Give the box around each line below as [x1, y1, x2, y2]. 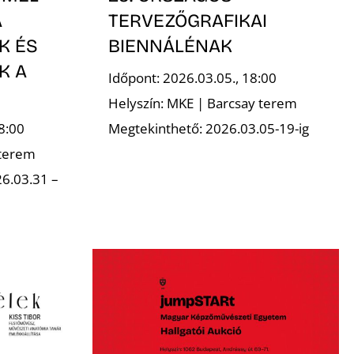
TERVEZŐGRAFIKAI [107, 9, 267, 32]
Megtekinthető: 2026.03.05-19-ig [107, 119, 309, 138]
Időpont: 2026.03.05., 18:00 [107, 69, 277, 88]
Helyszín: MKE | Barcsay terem [107, 94, 297, 113]
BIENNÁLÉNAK [107, 35, 232, 58]
